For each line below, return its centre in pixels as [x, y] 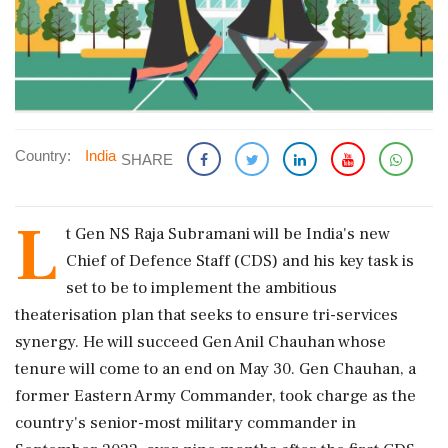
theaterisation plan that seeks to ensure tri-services [206, 314]
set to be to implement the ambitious [201, 287]
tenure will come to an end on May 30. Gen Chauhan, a [215, 368]
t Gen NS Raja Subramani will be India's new [228, 233]
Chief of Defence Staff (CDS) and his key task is [240, 260]
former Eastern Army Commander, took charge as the [215, 395]
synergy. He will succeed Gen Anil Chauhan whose [200, 341]
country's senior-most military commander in [185, 422]
